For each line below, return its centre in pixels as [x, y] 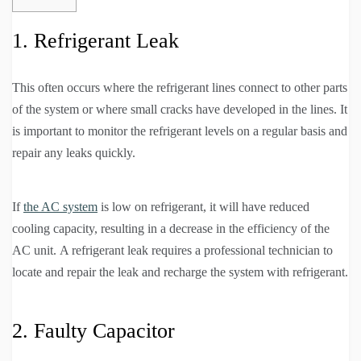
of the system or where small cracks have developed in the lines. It [180, 109]
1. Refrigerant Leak [95, 40]
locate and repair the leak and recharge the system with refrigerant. [180, 272]
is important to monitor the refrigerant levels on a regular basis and [180, 131]
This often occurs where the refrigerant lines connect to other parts [180, 87]
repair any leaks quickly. [74, 152]
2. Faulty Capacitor [93, 330]
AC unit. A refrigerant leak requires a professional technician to [172, 250]
